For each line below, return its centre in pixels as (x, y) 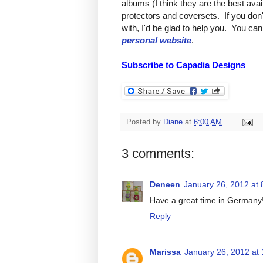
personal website (156, 41)
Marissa (165, 252)
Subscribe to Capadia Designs (185, 65)
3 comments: (158, 154)
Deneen (165, 185)
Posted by (145, 122)
